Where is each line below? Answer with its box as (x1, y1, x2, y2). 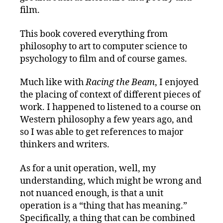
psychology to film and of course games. (20, 53, 187, 65)
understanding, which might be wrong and (20, 175, 202, 187)
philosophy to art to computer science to (20, 40, 187, 52)
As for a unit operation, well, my (20, 162, 156, 174)
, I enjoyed (155, 77, 199, 89)
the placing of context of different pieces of (20, 89, 201, 101)
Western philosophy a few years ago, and (20, 114, 193, 126)
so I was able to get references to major (20, 126, 183, 138)
